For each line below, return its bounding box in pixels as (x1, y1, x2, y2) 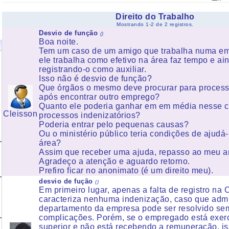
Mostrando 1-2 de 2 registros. (117, 21, 194, 27)
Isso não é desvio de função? (39, 74, 152, 83)
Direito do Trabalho (116, 12, 195, 21)
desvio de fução (39, 177, 93, 185)
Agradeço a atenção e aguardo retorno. (39, 157, 190, 166)
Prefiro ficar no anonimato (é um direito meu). (39, 166, 213, 175)
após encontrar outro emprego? (39, 93, 160, 101)
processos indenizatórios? (39, 111, 141, 120)
